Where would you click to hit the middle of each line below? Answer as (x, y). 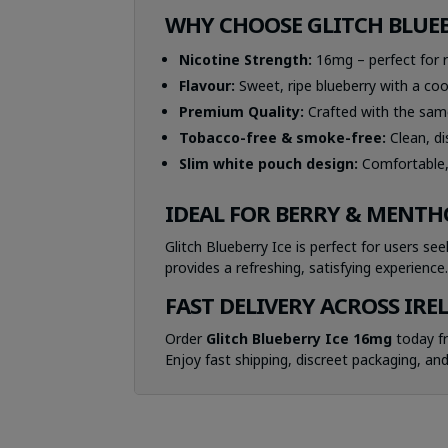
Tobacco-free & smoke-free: (283, 137)
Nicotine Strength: (246, 59)
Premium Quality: (242, 111)
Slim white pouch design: (269, 163)
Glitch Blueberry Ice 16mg (299, 338)
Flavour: (207, 85)
